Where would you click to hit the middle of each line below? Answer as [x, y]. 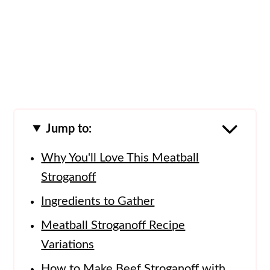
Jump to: [68, 129]
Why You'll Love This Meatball [120, 158]
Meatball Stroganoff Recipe [113, 225]
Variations [68, 244]
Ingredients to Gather [98, 201]
